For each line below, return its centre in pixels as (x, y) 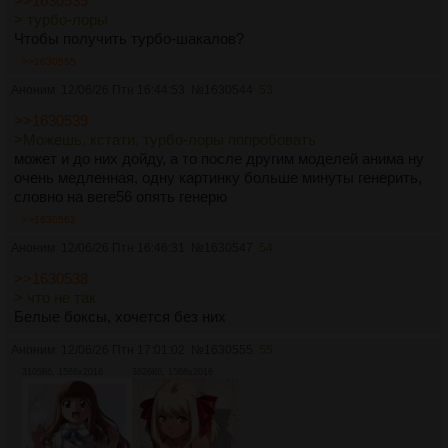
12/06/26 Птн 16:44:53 (123, 90)
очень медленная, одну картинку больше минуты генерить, (218, 178)
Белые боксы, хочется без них (120, 317)
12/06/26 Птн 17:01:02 (123, 350)
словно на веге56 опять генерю (120, 197)
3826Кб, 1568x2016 (172, 372)
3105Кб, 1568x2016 (62, 372)
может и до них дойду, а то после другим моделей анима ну (219, 159)
